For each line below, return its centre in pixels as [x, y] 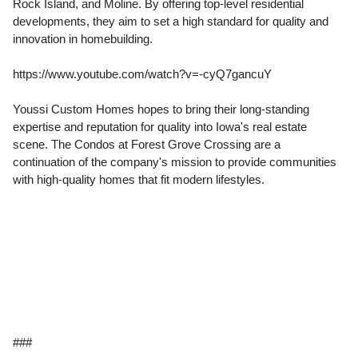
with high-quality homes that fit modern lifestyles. [139, 180]
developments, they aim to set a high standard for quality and [171, 22]
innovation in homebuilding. [83, 39]
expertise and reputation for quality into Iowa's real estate [160, 127]
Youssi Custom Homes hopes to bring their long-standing [161, 109]
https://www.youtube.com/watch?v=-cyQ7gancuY [142, 74]
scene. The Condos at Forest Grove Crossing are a [147, 145]
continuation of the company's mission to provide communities [175, 162]
